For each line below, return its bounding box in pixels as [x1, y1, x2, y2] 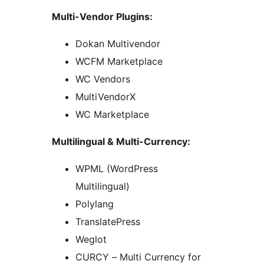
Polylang [75, 198, 114, 210]
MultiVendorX [75, 91, 136, 103]
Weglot [75, 233, 107, 246]
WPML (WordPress [75, 163, 158, 175]
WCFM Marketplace [75, 55, 163, 68]
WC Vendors [75, 73, 130, 85]
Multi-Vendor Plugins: [52, 11, 153, 23]
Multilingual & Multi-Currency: [52, 136, 190, 148]
